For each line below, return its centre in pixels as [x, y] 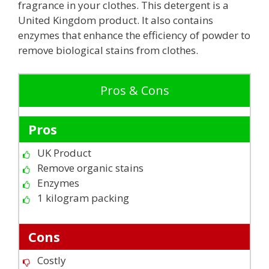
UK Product [64, 153]
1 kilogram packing [83, 198]
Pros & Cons [134, 90]
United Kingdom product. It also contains [116, 20]
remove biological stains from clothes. [108, 50]
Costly [52, 260]
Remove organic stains [90, 168]
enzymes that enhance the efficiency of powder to [134, 35]
